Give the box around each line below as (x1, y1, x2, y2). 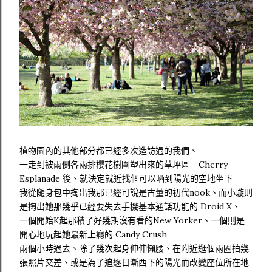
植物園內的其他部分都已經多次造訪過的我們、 (19, 145, 198, 157)
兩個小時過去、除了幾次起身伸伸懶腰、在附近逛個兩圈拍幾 (19, 243, 249, 254)
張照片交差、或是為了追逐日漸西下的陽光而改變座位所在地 (19, 257, 249, 268)
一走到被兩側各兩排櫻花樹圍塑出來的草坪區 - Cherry (19, 159, 228, 171)
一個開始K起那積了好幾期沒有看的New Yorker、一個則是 (19, 215, 245, 226)
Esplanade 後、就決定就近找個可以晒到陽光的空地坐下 (19, 173, 233, 185)
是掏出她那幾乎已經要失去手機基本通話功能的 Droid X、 (19, 201, 240, 212)
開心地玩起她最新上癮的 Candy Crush (19, 229, 167, 240)
